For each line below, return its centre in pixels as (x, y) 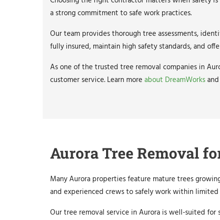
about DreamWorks (175, 80)
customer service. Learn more (97, 80)
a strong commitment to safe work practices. (121, 14)
